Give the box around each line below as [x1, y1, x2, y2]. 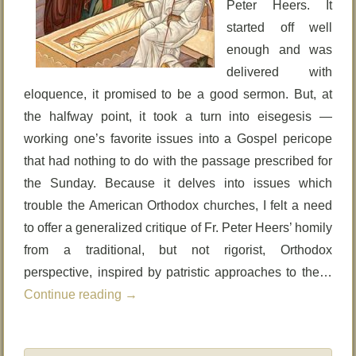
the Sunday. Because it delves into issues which [24, 176, 332, 190]
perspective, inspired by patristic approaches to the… [24, 265, 332, 279]
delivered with [226, 65, 332, 79]
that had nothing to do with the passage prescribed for [24, 154, 332, 168]
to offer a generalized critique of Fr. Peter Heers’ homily [24, 221, 332, 234]
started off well [226, 21, 332, 34]
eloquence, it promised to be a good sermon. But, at [24, 87, 332, 101]
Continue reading [24, 288, 126, 301]
